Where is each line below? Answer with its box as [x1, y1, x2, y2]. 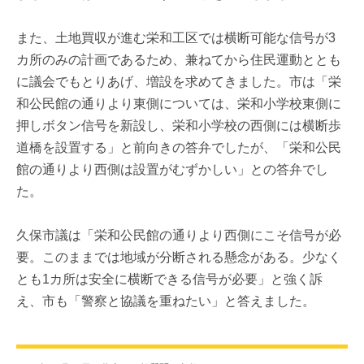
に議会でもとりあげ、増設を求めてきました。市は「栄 [16, 74, 341, 89]
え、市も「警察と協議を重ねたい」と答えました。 [16, 293, 315, 308]
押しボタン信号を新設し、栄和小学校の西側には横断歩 [16, 118, 341, 132]
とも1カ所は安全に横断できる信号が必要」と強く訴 [16, 271, 323, 286]
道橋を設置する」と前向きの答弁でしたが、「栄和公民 [16, 140, 341, 154]
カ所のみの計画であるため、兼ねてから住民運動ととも [16, 52, 341, 67]
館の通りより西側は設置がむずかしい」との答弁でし [16, 162, 328, 176]
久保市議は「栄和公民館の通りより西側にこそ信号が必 [16, 227, 341, 242]
